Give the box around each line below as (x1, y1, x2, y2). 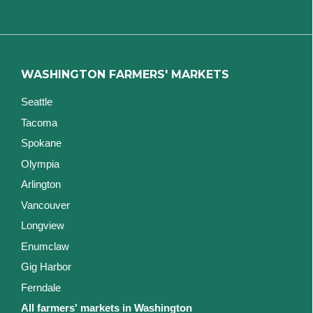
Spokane (21, 137, 61, 150)
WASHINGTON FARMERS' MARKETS (21, 68, 229, 82)
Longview (21, 219, 64, 232)
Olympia (21, 157, 59, 170)
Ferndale (21, 281, 61, 293)
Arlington (21, 178, 61, 191)
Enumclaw (21, 240, 69, 252)
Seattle (21, 96, 52, 108)
